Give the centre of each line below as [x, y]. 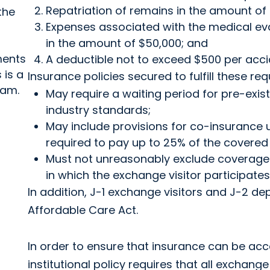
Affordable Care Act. [83, 210]
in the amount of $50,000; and [127, 43]
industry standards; [98, 110]
